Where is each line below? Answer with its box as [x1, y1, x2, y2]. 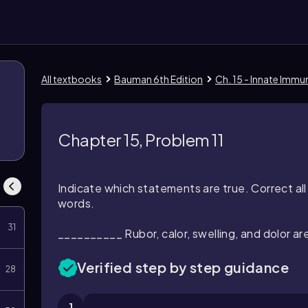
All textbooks [41, 73, 102, 85]
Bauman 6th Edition [114, 73, 203, 85]
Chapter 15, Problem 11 [58, 129, 224, 150]
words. [58, 196, 95, 210]
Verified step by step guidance [77, 258, 289, 276]
